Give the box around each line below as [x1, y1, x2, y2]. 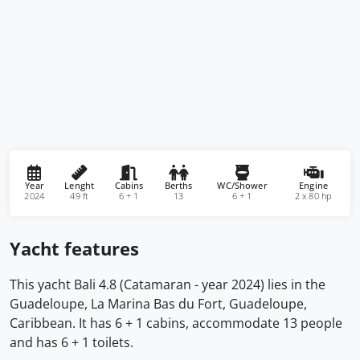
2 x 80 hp [294, 190, 332, 202]
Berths [164, 179, 193, 192]
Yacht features [10, 236, 139, 260]
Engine [298, 179, 328, 192]
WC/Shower [217, 179, 268, 192]
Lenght [63, 179, 94, 192]
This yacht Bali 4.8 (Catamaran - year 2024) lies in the [10, 276, 325, 293]
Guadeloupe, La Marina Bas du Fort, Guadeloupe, [10, 295, 307, 313]
